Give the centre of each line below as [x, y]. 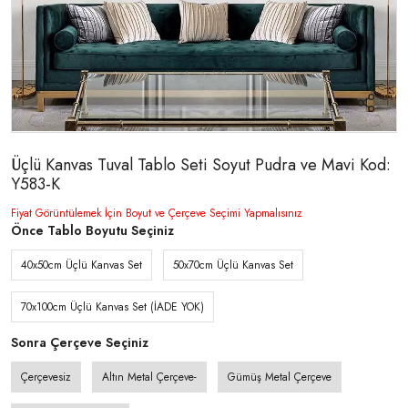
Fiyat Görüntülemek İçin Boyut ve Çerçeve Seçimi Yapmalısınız [157, 213]
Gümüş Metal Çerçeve [280, 377]
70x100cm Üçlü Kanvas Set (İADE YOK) [112, 306]
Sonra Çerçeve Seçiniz [80, 342]
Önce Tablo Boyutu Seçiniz [92, 230]
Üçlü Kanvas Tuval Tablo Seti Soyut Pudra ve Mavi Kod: [201, 164]
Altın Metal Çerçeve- [149, 377]
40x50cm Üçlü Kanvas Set [82, 265]
